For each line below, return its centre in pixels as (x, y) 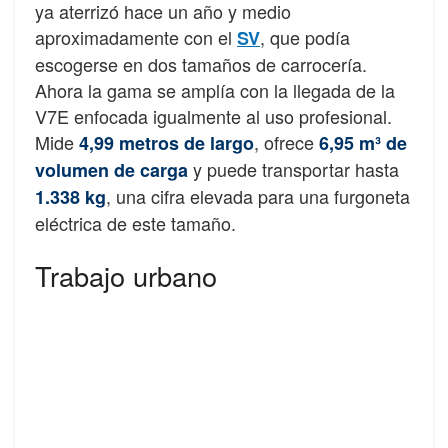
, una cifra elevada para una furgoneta (258, 195)
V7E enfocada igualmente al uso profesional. (213, 115)
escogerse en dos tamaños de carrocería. (201, 63)
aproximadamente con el (136, 36)
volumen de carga (111, 169)
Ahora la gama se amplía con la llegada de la (215, 89)
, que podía (305, 36)
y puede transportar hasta (293, 168)
